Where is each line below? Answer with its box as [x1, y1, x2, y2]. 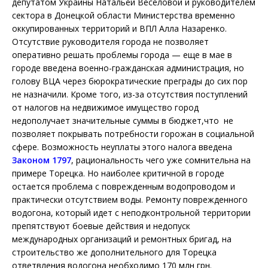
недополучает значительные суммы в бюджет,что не [12, 114, 233, 126]
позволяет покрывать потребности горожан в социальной [12, 127, 254, 139]
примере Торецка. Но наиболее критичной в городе [12, 167, 224, 179]
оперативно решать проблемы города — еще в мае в [12, 48, 232, 60]
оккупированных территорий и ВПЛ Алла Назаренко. [12, 22, 227, 34]
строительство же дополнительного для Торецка [12, 246, 217, 258]
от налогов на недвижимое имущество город [12, 101, 199, 113]
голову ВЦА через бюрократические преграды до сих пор [12, 75, 248, 87]
